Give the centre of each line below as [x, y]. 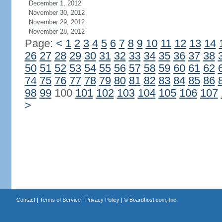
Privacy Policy [102, 200]
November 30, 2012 [56, 13]
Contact [26, 200]
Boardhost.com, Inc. [153, 200]
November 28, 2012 [56, 31]
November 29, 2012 [56, 22]
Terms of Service [60, 200]
